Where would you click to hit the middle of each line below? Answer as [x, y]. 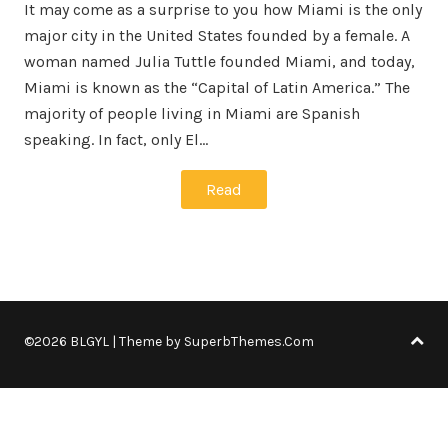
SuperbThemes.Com [249, 341]
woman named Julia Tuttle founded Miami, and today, [219, 61]
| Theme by [148, 341]
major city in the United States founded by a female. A [217, 35]
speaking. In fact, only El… [116, 139]
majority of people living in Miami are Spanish [192, 113]
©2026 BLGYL [68, 341]
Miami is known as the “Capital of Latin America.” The [217, 87]
